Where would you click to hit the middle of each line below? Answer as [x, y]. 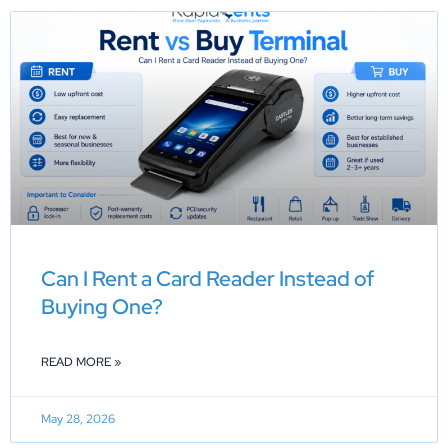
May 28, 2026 [78, 418]
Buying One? [102, 306]
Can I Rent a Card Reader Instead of [207, 278]
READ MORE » [81, 361]
